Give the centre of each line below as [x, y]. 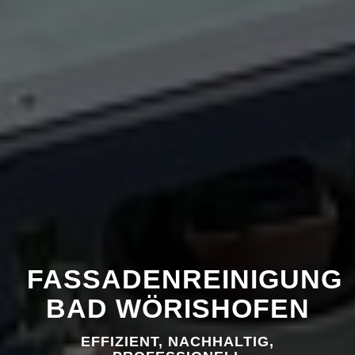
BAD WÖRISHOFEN [177, 308]
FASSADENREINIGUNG [185, 279]
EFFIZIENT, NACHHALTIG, [177, 342]
